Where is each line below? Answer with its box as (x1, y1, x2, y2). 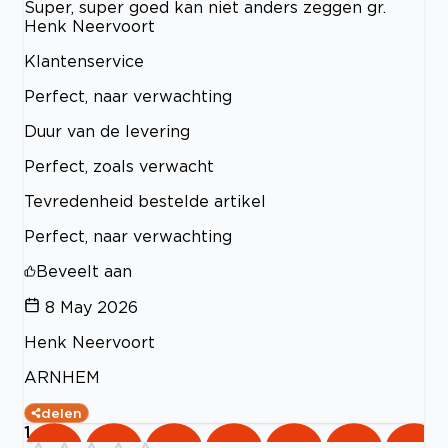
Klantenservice (24, 52, 144, 71)
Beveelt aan (36, 262, 132, 281)
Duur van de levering (24, 122, 190, 141)
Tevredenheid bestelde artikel (24, 192, 266, 211)
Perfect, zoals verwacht (24, 157, 214, 176)
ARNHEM (24, 368, 100, 387)
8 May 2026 (45, 298, 138, 317)
